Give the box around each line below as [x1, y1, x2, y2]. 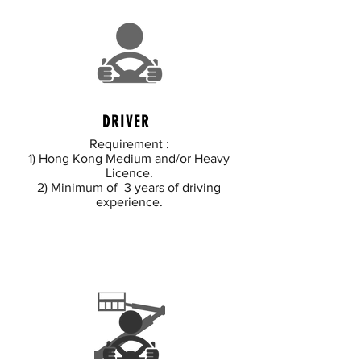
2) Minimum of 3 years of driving [37, 180, 221, 194]
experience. [95, 195, 163, 209]
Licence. [105, 166, 153, 180]
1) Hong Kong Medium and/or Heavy [28, 151, 230, 165]
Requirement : [89, 137, 169, 151]
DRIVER [102, 112, 156, 131]
